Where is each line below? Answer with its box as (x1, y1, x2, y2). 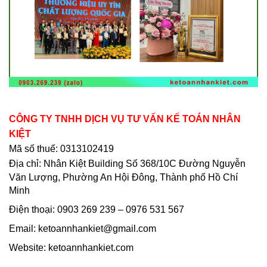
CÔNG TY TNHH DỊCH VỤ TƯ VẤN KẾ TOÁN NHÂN (9, 114, 241, 124)
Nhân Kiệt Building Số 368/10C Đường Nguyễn (44, 159, 246, 169)
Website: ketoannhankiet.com (9, 243, 133, 253)
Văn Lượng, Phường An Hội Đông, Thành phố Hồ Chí (9, 172, 238, 182)
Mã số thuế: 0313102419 (9, 144, 114, 154)
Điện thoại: (9, 204, 57, 215)
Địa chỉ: (9, 159, 44, 169)
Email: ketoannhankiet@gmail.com (9, 223, 156, 234)
